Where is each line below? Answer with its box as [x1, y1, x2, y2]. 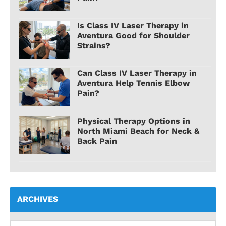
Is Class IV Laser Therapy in [77, 20, 189, 30]
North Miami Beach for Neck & [77, 126, 199, 136]
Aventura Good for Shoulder [77, 30, 190, 40]
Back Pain [77, 136, 117, 146]
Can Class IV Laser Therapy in [77, 68, 197, 78]
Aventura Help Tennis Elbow [77, 78, 190, 88]
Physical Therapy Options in [77, 116, 190, 126]
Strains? [77, 40, 110, 50]
